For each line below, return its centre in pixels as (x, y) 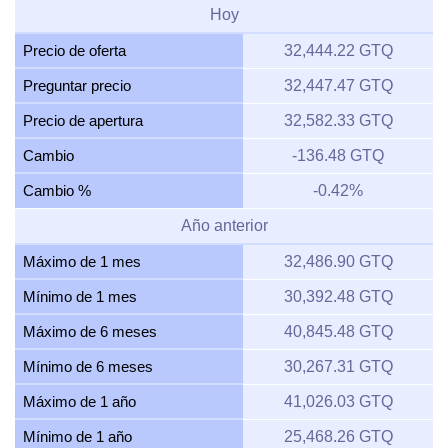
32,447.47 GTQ (338, 86)
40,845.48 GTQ (338, 332)
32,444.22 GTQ (338, 51)
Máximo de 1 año (79, 402)
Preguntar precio (77, 86)
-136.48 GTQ (338, 156)
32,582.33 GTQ (338, 121)
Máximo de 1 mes (82, 262)
